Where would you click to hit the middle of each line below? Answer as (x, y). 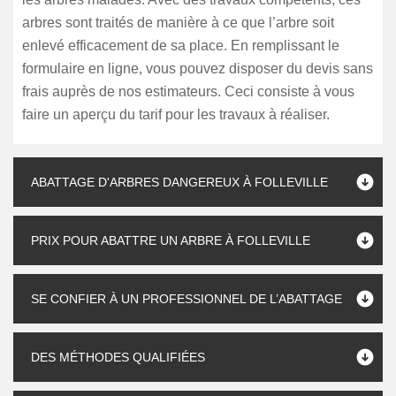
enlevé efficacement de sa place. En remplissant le (181, 46)
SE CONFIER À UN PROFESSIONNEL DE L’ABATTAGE (187, 299)
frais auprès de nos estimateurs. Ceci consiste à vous (188, 91)
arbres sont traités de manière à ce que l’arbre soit (178, 23)
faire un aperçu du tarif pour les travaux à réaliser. (176, 114)
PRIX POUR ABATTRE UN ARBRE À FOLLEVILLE (171, 240)
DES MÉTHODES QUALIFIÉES (118, 357)
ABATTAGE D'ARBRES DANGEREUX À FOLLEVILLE (179, 182)
